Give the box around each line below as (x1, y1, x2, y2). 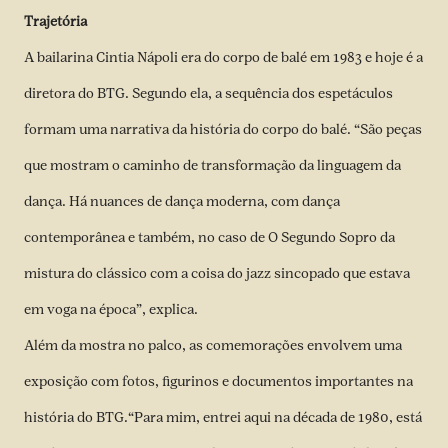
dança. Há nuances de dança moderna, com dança (24, 192, 340, 210)
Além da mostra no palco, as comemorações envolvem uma (24, 336, 402, 354)
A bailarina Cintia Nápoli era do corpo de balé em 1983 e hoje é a (24, 48, 423, 66)
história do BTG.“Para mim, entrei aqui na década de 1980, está (24, 408, 422, 426)
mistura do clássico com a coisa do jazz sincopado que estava (24, 264, 410, 282)
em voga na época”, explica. (24, 300, 198, 318)
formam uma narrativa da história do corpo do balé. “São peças (24, 120, 422, 138)
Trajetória (24, 12, 87, 30)
